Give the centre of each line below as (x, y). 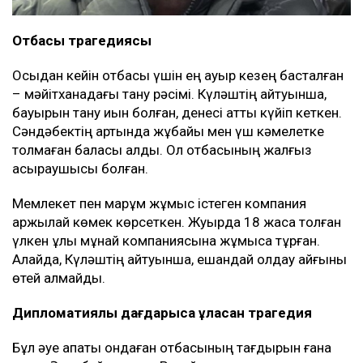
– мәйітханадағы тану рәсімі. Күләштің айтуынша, (169, 94)
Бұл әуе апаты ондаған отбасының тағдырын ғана (172, 347)
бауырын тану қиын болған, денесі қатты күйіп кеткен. (177, 112)
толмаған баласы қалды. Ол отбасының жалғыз (162, 149)
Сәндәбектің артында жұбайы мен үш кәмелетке (168, 131)
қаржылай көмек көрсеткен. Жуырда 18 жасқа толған (177, 222)
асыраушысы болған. (80, 168)
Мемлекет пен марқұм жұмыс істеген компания (159, 203)
